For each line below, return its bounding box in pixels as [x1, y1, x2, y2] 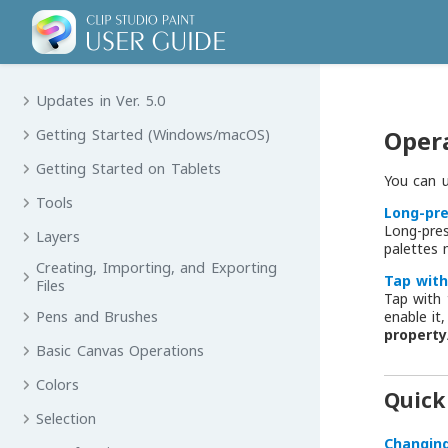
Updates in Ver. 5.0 [36, 91, 165, 110]
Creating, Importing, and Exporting [36, 258, 277, 277]
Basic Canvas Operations [36, 341, 205, 360]
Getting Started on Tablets [36, 159, 221, 178]
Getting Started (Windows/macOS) [36, 125, 271, 144]
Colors [36, 375, 80, 394]
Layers [36, 227, 81, 246]
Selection [36, 409, 97, 428]
